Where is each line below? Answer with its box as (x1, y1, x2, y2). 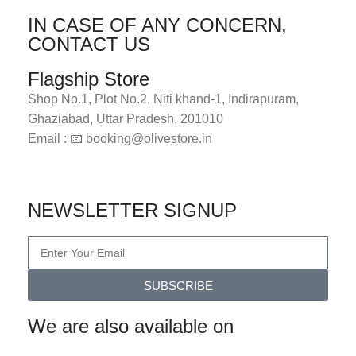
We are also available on (28, 315, 234, 338)
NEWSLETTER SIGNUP (28, 199, 237, 222)
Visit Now (151, 168, 205, 182)
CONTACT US (28, 33, 150, 56)
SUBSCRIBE (143, 278, 213, 292)
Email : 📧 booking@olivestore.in (28, 132, 212, 146)
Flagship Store (28, 68, 149, 91)
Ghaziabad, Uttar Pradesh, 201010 (28, 112, 223, 126)
